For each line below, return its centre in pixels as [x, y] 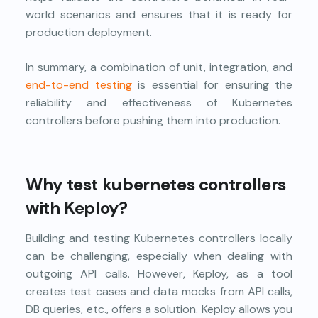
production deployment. [89, 32]
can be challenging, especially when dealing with [159, 256]
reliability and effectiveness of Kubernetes [159, 102]
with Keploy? [77, 207]
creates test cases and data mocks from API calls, [159, 291]
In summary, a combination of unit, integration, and [159, 67]
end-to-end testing [79, 84]
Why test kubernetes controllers [156, 184]
